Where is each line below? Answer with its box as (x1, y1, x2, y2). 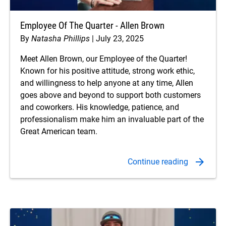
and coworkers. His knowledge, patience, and (20, 102, 179, 112)
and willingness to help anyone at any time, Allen (20, 78, 193, 88)
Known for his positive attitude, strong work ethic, (20, 66, 195, 76)
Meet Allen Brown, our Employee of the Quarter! (20, 54, 187, 64)
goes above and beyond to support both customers (20, 90, 201, 100)
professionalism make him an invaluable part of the (20, 115, 204, 125)
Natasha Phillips (31, 34, 90, 44)
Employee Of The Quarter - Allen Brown (20, 20, 164, 32)
